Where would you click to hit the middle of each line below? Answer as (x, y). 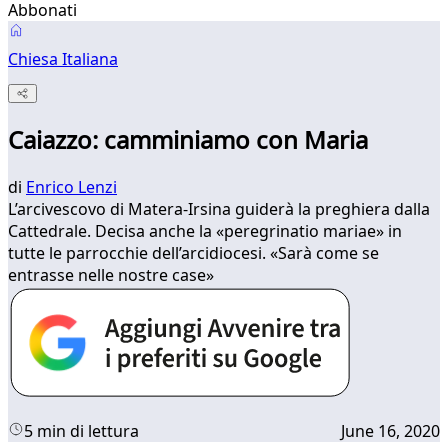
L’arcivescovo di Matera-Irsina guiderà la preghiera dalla (219, 209)
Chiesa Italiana (63, 59)
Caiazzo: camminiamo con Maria (188, 140)
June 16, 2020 (390, 431)
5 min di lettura (81, 431)
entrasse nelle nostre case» (111, 275)
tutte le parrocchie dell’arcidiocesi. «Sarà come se (193, 253)
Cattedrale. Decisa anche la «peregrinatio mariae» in (205, 231)
